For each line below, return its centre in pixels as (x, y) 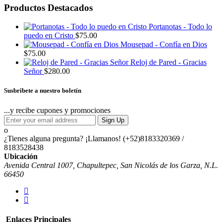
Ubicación (21, 156)
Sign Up (113, 120)
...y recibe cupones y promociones (57, 110)
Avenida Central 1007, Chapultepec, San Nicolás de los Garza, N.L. (111, 165)
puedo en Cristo (49, 36)
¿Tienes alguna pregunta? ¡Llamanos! (62, 138)
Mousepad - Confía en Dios (164, 45)
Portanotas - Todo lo (180, 27)
